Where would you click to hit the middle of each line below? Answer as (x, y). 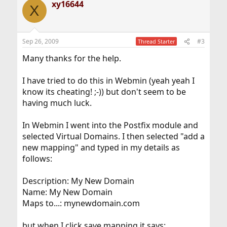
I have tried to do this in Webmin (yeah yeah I (108, 81)
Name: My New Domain (67, 192)
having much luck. (57, 103)
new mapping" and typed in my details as (101, 148)
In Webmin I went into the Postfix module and (110, 125)
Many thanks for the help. (71, 59)
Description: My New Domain (78, 181)
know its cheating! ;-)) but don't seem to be (104, 92)
